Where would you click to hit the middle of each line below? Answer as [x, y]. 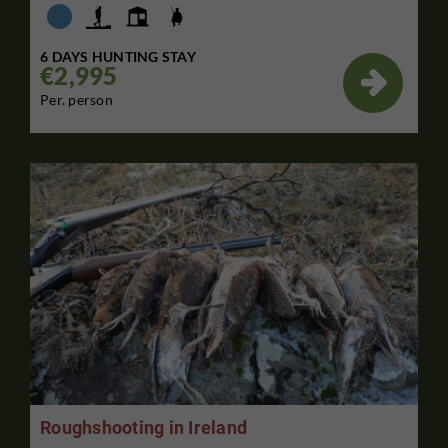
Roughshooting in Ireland [143, 428]
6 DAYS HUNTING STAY [118, 56]
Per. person [76, 99]
